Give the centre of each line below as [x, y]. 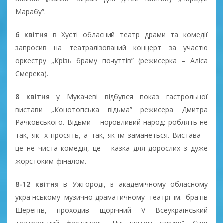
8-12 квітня [37, 184]
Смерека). [32, 73]
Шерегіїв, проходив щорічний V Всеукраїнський [111, 210]
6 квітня [34, 34]
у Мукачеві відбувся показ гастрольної [132, 96]
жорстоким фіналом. [51, 161]
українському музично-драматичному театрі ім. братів [111, 197]
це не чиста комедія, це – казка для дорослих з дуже [111, 148]
